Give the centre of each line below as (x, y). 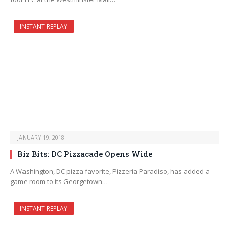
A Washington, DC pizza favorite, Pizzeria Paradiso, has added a (110, 171)
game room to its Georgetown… (59, 182)
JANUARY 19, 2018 (41, 138)
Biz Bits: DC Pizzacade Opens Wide (85, 154)
